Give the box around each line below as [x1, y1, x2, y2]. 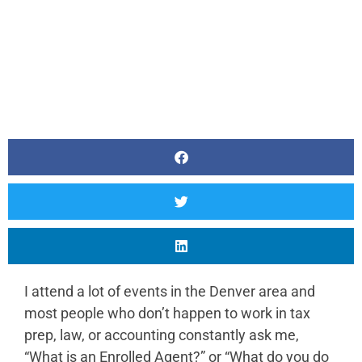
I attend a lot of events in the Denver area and [24, 283, 315, 300]
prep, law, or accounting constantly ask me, [24, 326, 299, 343]
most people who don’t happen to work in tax [24, 305, 310, 322]
